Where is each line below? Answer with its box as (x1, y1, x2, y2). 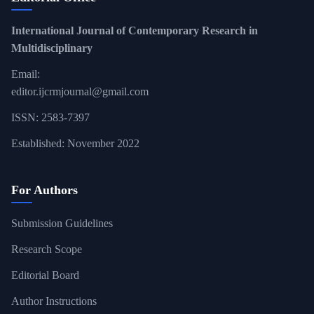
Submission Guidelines (11, 217, 113, 229)
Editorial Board (11, 268, 79, 281)
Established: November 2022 (11, 137, 139, 149)
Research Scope (11, 243, 82, 255)
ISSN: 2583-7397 (11, 111, 90, 123)
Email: (11, 67, 40, 80)
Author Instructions (11, 294, 97, 307)
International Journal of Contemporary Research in (11, 24, 258, 36)
